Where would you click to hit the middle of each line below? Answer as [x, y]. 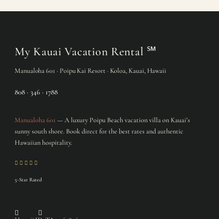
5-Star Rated [28, 180]
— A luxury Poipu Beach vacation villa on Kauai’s [123, 120]
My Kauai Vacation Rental [80, 52]
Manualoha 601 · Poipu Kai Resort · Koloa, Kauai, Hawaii [90, 71]
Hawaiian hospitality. [43, 143]
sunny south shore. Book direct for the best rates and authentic [99, 131]
